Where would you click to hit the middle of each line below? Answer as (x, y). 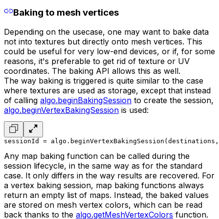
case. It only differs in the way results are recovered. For (109, 176)
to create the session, (173, 100)
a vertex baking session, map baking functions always (104, 186)
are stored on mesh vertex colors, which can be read (103, 205)
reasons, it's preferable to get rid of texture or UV (97, 61)
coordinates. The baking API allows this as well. (92, 71)
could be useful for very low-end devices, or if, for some (109, 52)
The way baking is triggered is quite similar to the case (104, 81)
